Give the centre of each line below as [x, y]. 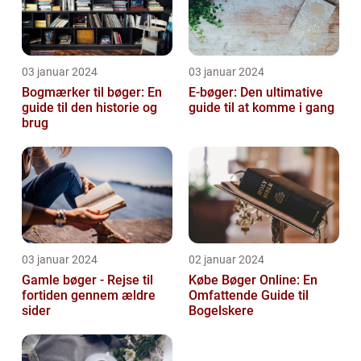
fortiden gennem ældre [89, 296]
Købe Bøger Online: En [253, 280]
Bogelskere [221, 311]
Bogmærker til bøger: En [92, 93]
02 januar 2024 [226, 260]
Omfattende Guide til [249, 296]
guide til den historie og [89, 108]
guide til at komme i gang [261, 108]
